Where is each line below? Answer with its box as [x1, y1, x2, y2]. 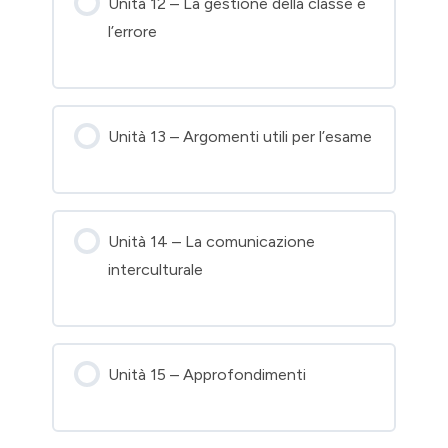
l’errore [108, 22, 158, 42]
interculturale [108, 260, 204, 280]
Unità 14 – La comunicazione [108, 232, 316, 252]
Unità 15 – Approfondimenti [108, 365, 307, 385]
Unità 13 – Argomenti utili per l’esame [108, 127, 373, 147]
